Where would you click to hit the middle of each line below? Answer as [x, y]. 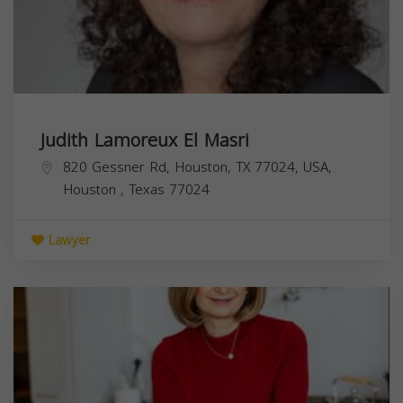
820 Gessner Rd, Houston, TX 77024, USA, [197, 168]
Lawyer [67, 241]
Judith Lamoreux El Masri [145, 141]
